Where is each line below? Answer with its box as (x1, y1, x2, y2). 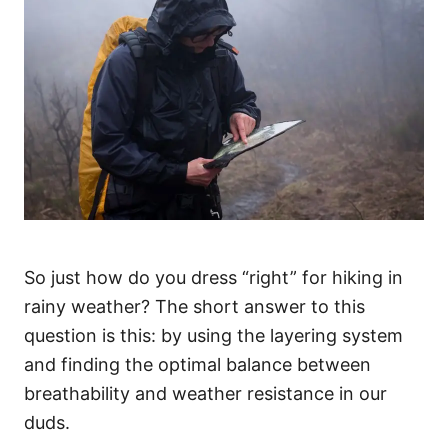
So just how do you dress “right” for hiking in (24, 266, 403, 288)
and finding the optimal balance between (24, 353, 371, 375)
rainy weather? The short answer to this (24, 295, 365, 317)
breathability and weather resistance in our (24, 382, 387, 404)
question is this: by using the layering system (24, 324, 403, 346)
